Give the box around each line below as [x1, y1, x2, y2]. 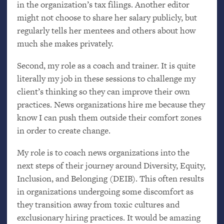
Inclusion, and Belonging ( [16, 172, 113, 184]
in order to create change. [16, 124, 110, 136]
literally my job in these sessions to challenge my [16, 72, 195, 84]
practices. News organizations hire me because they [16, 98, 205, 110]
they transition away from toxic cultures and [16, 198, 179, 210]
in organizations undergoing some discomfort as [16, 185, 193, 197]
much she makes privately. [16, 37, 113, 49]
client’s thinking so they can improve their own [16, 85, 190, 97]
